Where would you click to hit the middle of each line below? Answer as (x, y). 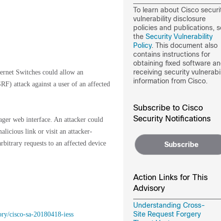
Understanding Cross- (169, 205)
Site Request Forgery (167, 214)
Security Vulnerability (179, 37)
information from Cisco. (170, 81)
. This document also (184, 45)
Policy (142, 45)
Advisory (149, 188)
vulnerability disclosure (169, 19)
